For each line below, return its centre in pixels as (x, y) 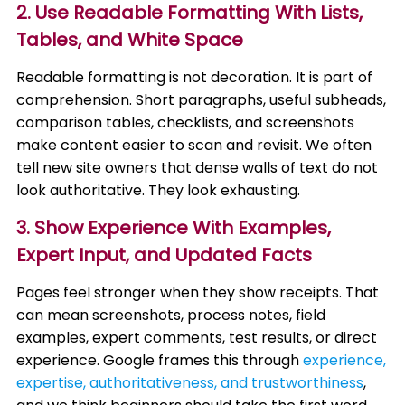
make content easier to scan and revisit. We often (194, 145)
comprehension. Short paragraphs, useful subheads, (202, 100)
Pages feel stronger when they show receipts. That (198, 292)
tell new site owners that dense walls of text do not (198, 168)
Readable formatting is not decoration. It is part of (195, 77)
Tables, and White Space (130, 40)
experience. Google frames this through (160, 360)
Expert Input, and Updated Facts (165, 255)
